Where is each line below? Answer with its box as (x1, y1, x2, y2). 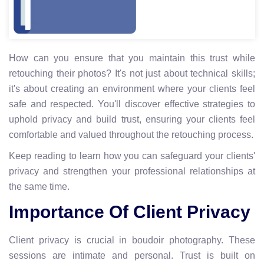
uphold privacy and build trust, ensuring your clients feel (9, 114, 255, 124)
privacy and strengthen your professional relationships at (9, 166, 255, 176)
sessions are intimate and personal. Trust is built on (9, 250, 255, 260)
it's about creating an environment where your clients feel (9, 83, 255, 94)
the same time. (9, 181, 70, 192)
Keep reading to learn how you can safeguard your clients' (9, 150, 255, 161)
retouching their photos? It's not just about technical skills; (9, 68, 255, 78)
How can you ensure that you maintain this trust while (9, 52, 255, 63)
